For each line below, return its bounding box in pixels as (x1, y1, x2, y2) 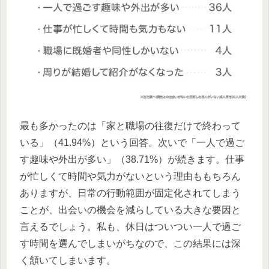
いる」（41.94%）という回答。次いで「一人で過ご (20, 138, 244, 148)
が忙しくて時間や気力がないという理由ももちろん (20, 171, 241, 182)
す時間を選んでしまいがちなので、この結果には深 (20, 238, 241, 249)
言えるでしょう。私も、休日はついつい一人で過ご (20, 222, 241, 232)
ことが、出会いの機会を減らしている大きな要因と (20, 205, 241, 216)
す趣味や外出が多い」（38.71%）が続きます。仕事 (20, 154, 244, 165)
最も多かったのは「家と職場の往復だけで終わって (20, 121, 241, 131)
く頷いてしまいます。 (20, 255, 116, 266)
